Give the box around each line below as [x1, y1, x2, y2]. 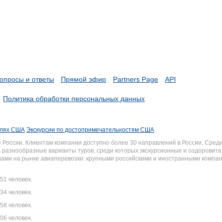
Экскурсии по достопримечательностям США [26, 126, 154, 133]
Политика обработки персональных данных [3, 95, 145, 103]
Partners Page [113, 75, 158, 83]
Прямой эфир [61, 75, 106, 83]
